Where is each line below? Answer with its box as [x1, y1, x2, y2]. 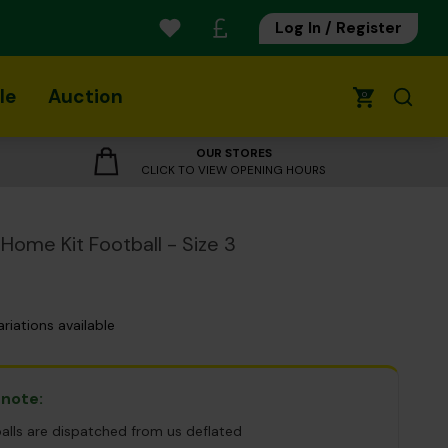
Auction [48, 84, 123, 109]
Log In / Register [275, 17, 402, 38]
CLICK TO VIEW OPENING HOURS [141, 162, 327, 178]
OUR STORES [195, 145, 272, 161]
